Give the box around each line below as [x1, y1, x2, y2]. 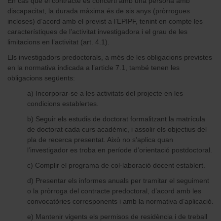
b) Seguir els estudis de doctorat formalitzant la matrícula [27, 114, 205, 123]
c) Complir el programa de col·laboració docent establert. [27, 161, 205, 169]
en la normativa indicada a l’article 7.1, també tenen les [7, 63, 180, 72]
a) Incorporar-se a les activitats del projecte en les [27, 89, 183, 97]
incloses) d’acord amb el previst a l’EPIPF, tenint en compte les [7, 17, 203, 25]
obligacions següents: [7, 74, 75, 82]
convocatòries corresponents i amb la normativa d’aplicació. [27, 197, 214, 205]
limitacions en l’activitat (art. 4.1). [7, 37, 110, 46]
